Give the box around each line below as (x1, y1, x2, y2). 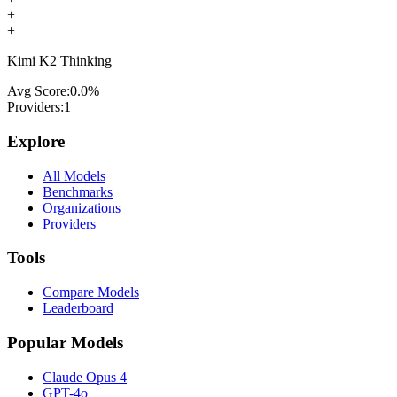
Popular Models (7, 332, 123, 352)
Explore (7, 132, 65, 152)
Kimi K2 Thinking (7, 53, 112, 69)
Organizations (43, 199, 121, 215)
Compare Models (43, 284, 139, 300)
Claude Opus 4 (43, 369, 127, 385)
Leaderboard (43, 300, 113, 316)
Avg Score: (7, 83, 70, 99)
